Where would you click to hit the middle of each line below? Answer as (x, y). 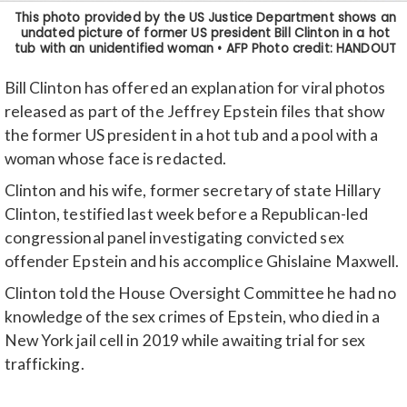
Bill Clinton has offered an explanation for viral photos (195, 88)
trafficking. (44, 363)
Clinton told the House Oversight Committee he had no (200, 293)
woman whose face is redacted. (115, 159)
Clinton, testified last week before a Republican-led (186, 213)
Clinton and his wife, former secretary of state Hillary (193, 190)
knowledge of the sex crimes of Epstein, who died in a (192, 316)
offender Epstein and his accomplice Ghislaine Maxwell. (202, 261)
